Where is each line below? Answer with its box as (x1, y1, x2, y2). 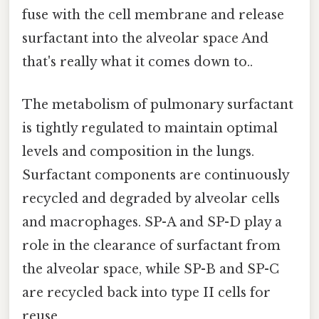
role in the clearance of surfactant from (22, 237, 281, 253)
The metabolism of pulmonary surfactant (22, 96, 293, 113)
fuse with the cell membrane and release (22, 7, 284, 23)
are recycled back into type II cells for (22, 284, 271, 300)
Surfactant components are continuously (22, 167, 289, 183)
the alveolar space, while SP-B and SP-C (22, 261, 279, 277)
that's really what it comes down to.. (22, 54, 253, 70)
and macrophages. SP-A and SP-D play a (22, 214, 282, 230)
